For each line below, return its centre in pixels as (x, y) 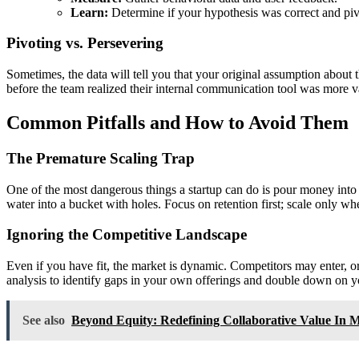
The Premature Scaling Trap (101, 158)
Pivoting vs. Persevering (85, 43)
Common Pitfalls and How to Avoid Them (177, 123)
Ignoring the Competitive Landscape (127, 235)
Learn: (89, 12)
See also (44, 321)
